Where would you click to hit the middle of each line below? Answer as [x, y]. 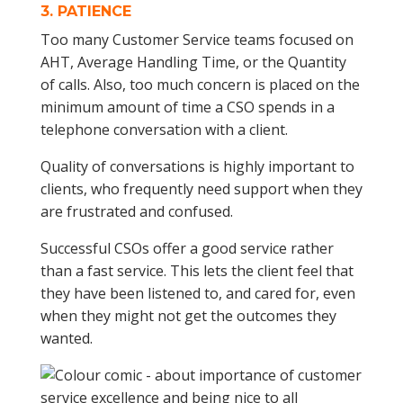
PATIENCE [94, 11]
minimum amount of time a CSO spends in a [187, 107]
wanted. [66, 338]
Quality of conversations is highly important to [197, 166]
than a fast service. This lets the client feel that [197, 271]
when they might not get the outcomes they [188, 316]
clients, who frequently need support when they [201, 189]
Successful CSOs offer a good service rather [187, 248]
